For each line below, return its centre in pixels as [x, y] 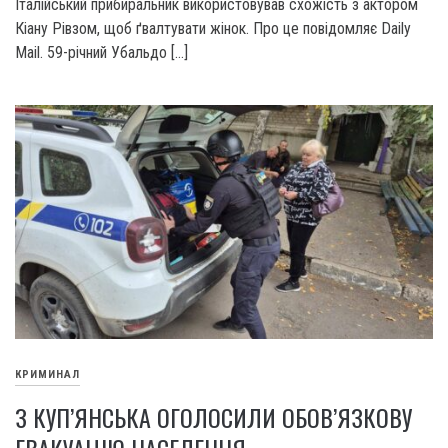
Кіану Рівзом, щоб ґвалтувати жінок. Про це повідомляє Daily [213, 28]
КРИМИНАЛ [47, 375]
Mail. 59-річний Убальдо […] [101, 52]
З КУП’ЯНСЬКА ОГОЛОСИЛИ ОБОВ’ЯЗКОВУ [213, 416]
